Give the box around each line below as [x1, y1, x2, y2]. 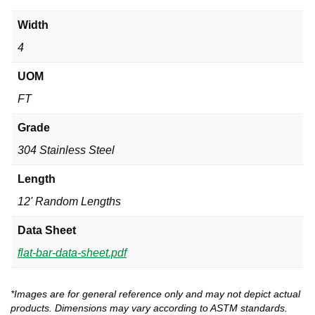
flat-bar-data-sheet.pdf [18, 246, 127, 259]
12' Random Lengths [18, 195, 121, 207]
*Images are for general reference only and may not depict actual [11, 288, 300, 300]
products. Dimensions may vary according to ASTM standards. [11, 302, 288, 314]
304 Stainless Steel [18, 143, 115, 156]
